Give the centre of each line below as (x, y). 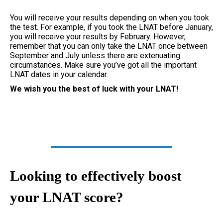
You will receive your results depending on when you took (110, 17)
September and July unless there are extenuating (95, 55)
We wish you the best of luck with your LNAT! (94, 89)
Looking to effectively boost (96, 175)
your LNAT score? (68, 197)
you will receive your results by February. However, (98, 36)
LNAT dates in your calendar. (59, 74)
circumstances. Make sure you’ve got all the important (103, 65)
